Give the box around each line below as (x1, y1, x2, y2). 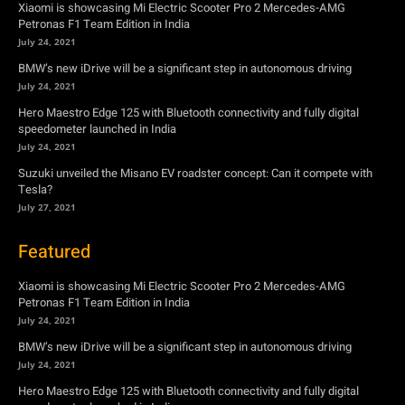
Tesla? (18, 180, 52, 198)
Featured (18, 238, 90, 265)
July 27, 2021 (18, 200, 76, 213)
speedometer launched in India (18, 119, 176, 137)
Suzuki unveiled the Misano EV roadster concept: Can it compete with (18, 164, 372, 182)
